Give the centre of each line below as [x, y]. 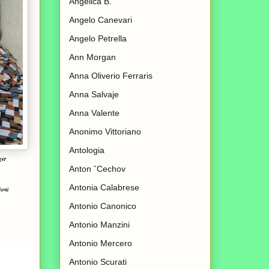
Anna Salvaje [94, 95]
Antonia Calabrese [104, 188]
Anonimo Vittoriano [105, 132]
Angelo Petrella [98, 39]
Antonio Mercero [101, 243]
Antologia [87, 150]
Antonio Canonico [103, 206]
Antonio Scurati [98, 262]
